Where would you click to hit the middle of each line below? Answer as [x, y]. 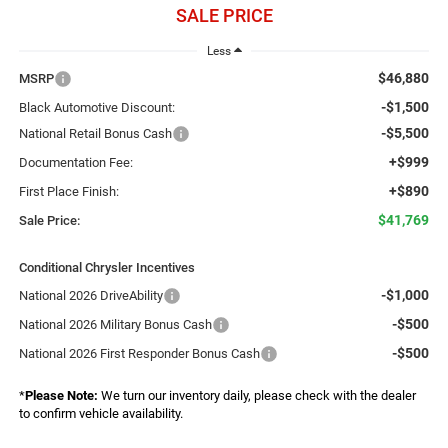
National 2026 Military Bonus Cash [115, 324]
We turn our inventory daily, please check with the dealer [256, 395]
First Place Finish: [68, 191]
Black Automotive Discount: [96, 107]
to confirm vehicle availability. [100, 413]
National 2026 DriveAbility [90, 295]
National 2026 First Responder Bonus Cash [139, 353]
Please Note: [61, 395]
